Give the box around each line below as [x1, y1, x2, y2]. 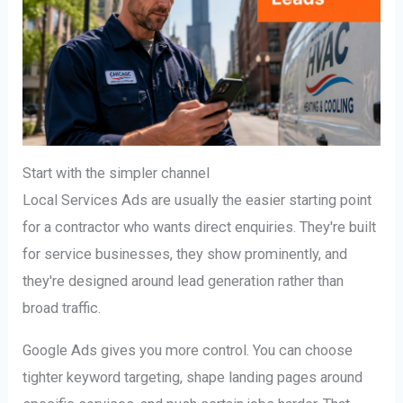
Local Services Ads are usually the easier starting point [22, 192, 372, 210]
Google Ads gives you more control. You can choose [22, 341, 354, 359]
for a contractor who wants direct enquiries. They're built [22, 219, 377, 237]
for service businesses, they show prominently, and [22, 246, 348, 264]
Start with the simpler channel [22, 165, 210, 183]
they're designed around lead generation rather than [22, 273, 345, 291]
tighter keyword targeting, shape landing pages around [22, 368, 363, 386]
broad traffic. [22, 300, 102, 318]
